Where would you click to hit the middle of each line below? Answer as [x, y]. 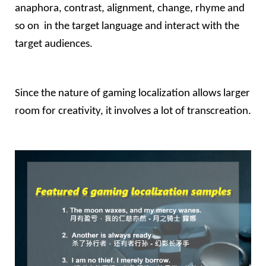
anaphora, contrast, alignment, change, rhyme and [130, 9]
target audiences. [54, 45]
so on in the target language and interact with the [127, 27]
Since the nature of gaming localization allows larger [132, 93]
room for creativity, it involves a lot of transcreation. [133, 111]
